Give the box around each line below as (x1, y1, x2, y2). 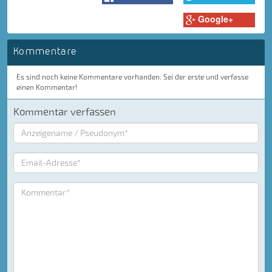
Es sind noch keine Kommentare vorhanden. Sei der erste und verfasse (16, 72, 248, 81)
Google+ (197, 13, 233, 25)
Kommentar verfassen (13, 104, 116, 117)
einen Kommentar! (16, 82, 77, 91)
